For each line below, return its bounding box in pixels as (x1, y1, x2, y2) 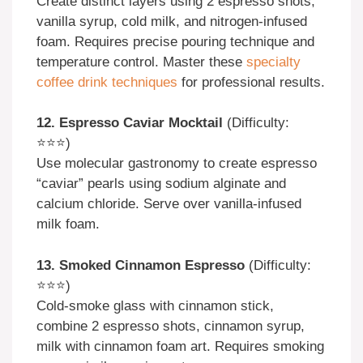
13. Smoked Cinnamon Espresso (36, 257, 245, 273)
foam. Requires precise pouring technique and (36, 33, 314, 49)
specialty (246, 53, 301, 70)
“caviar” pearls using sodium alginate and (36, 176, 286, 192)
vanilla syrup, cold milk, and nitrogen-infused (36, 13, 307, 29)
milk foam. (36, 216, 100, 233)
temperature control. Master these (36, 53, 246, 70)
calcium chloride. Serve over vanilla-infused (36, 196, 301, 212)
